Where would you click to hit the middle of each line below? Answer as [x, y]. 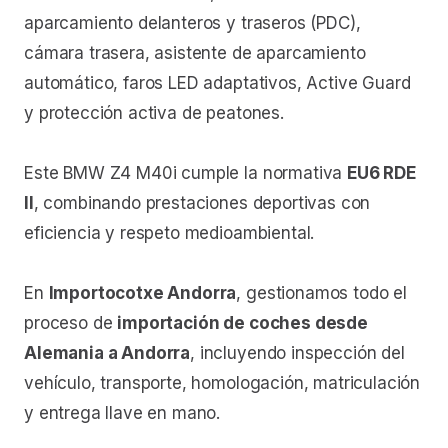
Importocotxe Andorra [142, 292]
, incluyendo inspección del [297, 352]
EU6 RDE [381, 172]
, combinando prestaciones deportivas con [202, 202]
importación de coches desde [242, 322]
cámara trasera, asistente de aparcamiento [195, 52]
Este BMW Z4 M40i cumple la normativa [186, 172]
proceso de [71, 322]
